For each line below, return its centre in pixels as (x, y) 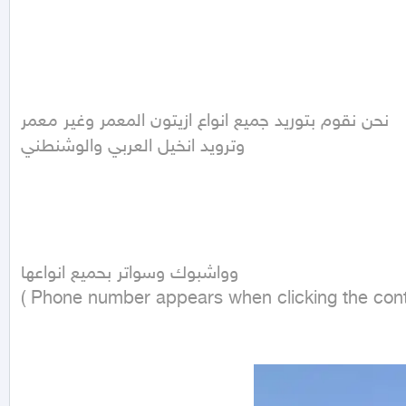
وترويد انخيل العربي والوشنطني (133, 147)
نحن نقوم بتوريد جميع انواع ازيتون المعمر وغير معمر (205, 122)
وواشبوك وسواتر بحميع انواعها (130, 274)
